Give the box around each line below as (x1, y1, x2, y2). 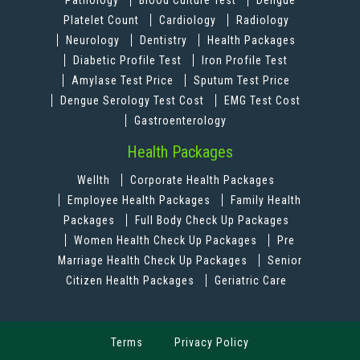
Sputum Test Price (193, 74, 290, 88)
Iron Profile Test (202, 54, 288, 67)
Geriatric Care (214, 274, 287, 288)
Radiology (235, 14, 289, 27)
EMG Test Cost (224, 94, 301, 108)
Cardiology (158, 14, 219, 27)
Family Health (231, 194, 301, 207)
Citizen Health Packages (65, 274, 194, 288)
